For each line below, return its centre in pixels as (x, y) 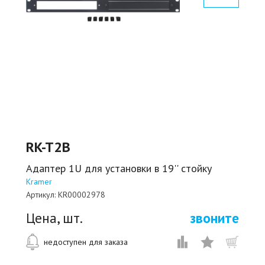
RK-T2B (48, 147)
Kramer (39, 181)
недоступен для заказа (86, 242)
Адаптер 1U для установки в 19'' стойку (119, 168)
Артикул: (41, 194)
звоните (215, 218)
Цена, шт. (54, 218)
